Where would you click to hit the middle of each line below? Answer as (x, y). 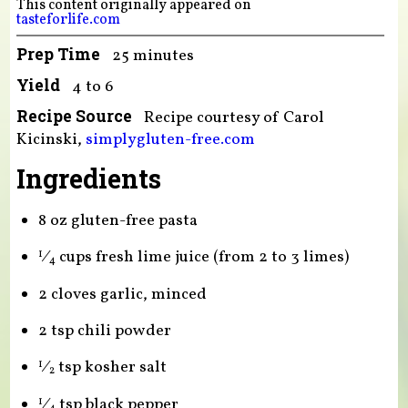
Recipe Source (74, 116)
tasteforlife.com (68, 20)
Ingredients (88, 178)
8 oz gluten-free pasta (117, 221)
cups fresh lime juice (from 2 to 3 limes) (202, 258)
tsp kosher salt (110, 368)
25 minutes (153, 56)
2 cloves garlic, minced (122, 295)
